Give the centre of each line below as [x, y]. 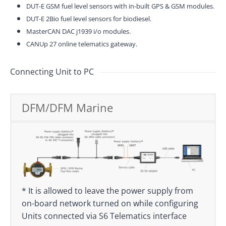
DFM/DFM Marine [67, 108]
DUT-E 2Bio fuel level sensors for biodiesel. [89, 19]
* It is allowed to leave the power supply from [107, 191]
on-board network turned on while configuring [110, 204]
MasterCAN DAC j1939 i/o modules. [78, 32]
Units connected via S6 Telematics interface [104, 216]
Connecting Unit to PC [52, 72]
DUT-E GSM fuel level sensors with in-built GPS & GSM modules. [120, 6]
